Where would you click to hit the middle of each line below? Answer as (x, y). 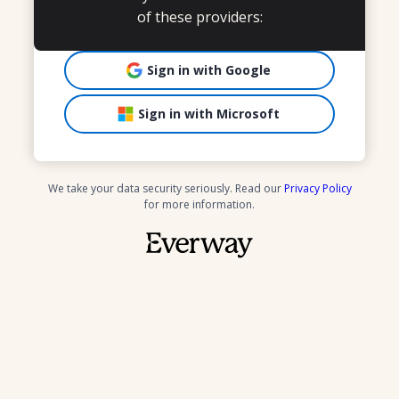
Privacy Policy (318, 188)
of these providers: (199, 16)
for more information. (199, 204)
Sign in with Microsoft (208, 114)
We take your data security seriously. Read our (166, 188)
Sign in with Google (208, 69)
